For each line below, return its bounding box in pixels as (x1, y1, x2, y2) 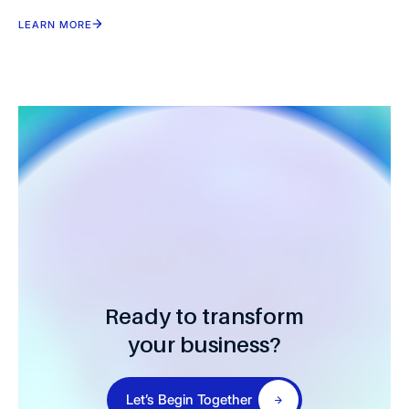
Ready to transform (105, 302, 304, 330)
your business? (128, 330, 281, 358)
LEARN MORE (18, 17, 92, 31)
